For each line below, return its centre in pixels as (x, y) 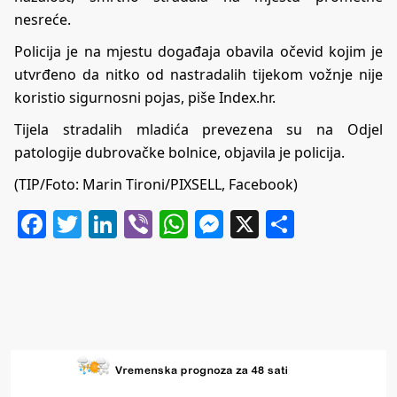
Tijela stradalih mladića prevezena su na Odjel (198, 130)
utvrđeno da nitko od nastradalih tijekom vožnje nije (198, 75)
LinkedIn (175, 224)
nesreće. (43, 20)
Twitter (128, 224)
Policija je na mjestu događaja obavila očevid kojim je (198, 52)
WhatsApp (257, 224)
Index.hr (245, 98)
